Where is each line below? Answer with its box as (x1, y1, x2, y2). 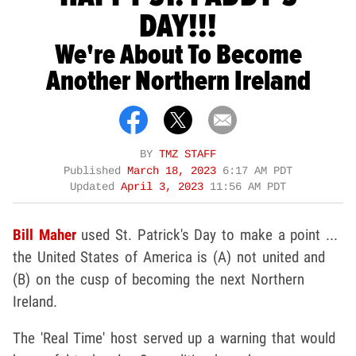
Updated (70, 181, 121, 194)
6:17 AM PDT (222, 165, 292, 178)
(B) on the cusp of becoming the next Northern (13, 270, 304, 289)
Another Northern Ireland (45, 63, 311, 99)
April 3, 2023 (121, 181, 210, 194)
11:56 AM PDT (210, 181, 286, 194)
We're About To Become (54, 37, 302, 73)
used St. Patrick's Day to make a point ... (75, 226, 338, 245)
